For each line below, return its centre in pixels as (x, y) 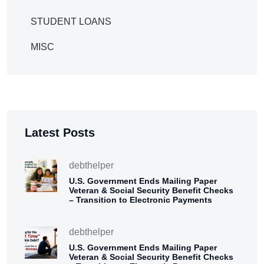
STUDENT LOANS (71, 21)
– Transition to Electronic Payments (141, 199)
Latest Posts (60, 132)
